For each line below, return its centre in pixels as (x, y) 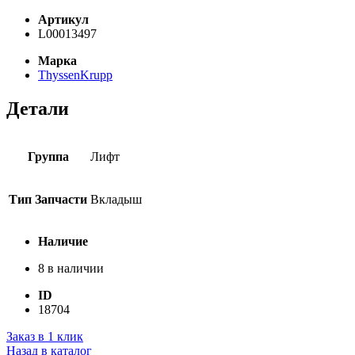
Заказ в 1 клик (45, 337)
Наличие (63, 242)
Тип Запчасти (48, 200)
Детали (38, 108)
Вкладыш (116, 200)
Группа (48, 157)
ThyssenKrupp (75, 74)
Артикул (63, 19)
